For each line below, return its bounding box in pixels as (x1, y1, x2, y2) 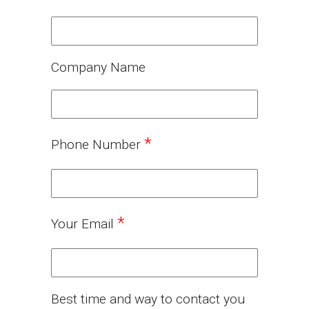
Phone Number (51, 137, 144, 153)
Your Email (51, 216, 117, 232)
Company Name (51, 59, 146, 76)
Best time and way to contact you (51, 291, 245, 308)
